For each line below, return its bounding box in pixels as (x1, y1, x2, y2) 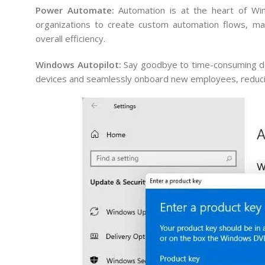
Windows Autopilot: (35, 59, 121, 70)
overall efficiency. (35, 33, 105, 44)
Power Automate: (35, 4, 114, 16)
